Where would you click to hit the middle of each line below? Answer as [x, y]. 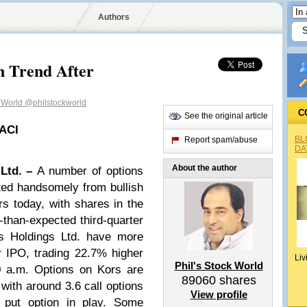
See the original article [226, 116]
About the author [205, 168]
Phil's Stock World [219, 266]
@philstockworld [56, 103]
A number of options [90, 171]
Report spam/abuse [221, 140]
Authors [113, 17]
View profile [219, 294]
